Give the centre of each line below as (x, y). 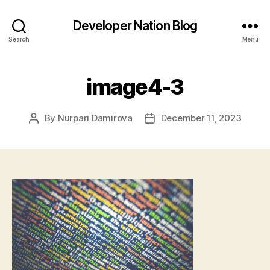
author (47, 132)
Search (19, 39)
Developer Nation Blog (135, 25)
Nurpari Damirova (95, 118)
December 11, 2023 (201, 118)
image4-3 (135, 87)
